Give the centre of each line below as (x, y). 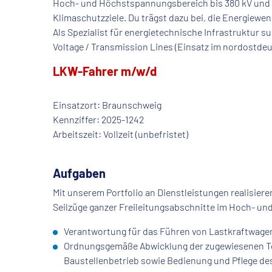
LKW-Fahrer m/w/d (105, 71)
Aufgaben (79, 173)
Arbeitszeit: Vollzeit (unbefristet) (121, 134)
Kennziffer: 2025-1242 (98, 120)
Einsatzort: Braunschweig (107, 105)
